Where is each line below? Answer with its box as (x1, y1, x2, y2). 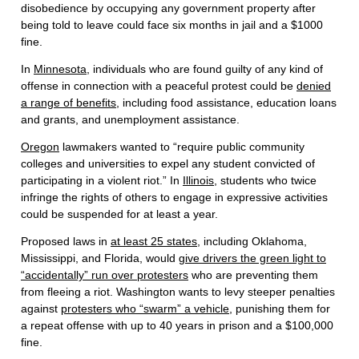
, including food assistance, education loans (116, 96, 337, 110)
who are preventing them (188, 268, 318, 282)
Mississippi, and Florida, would (21, 252, 179, 265)
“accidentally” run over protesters (21, 268, 188, 282)
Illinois (183, 174, 214, 188)
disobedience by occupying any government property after (21, 2, 316, 15)
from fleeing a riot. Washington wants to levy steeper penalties (21, 285, 335, 299)
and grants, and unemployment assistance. (21, 113, 240, 127)
